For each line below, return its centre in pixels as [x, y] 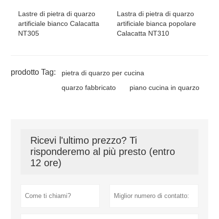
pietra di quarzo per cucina [103, 73]
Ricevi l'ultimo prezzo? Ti [84, 140]
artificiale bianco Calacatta [59, 23]
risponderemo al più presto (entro [103, 151]
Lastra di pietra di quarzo [155, 13]
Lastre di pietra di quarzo [57, 13]
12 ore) [46, 163]
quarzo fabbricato [89, 87]
